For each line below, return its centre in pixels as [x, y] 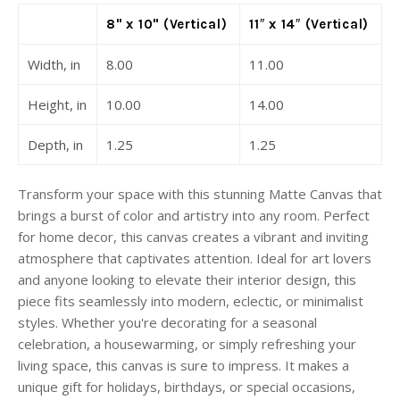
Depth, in [55, 145]
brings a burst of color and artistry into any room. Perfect [194, 215]
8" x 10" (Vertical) [167, 24]
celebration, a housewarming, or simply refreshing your [187, 344]
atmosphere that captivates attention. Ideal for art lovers [195, 258]
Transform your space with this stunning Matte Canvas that [200, 194]
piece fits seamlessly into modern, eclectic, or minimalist [191, 301]
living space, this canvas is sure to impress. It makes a [183, 365]
